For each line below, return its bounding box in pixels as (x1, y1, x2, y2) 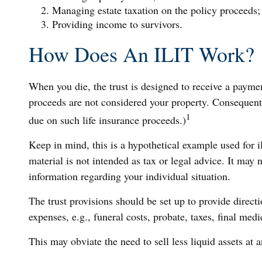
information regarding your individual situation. (28, 168, 230, 183)
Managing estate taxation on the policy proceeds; (51, 2, 260, 17)
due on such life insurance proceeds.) (28, 112, 186, 127)
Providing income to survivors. (51, 16, 182, 31)
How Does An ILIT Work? (28, 39, 254, 68)
